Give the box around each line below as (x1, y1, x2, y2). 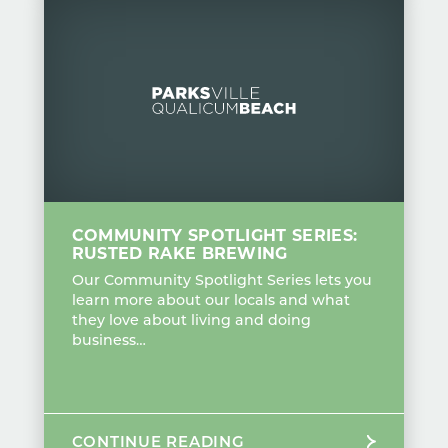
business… (71, 330, 146, 350)
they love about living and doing (71, 310, 311, 330)
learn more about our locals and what (71, 290, 350, 310)
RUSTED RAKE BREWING (71, 242, 288, 264)
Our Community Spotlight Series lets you (71, 270, 372, 290)
